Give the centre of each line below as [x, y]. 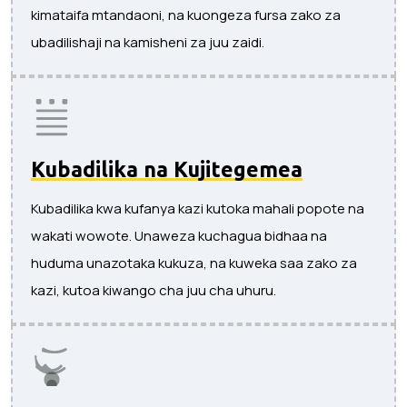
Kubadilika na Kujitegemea [167, 169]
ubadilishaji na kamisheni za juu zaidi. [148, 42]
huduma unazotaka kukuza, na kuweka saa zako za [194, 263]
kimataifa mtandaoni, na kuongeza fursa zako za [186, 15]
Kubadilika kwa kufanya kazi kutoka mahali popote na [198, 208]
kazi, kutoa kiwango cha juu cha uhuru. [154, 290]
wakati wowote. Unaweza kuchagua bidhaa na [179, 235]
